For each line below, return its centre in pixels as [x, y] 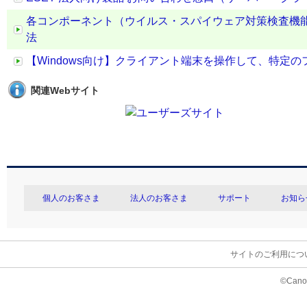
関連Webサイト [65, 90]
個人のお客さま [71, 198]
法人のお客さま [159, 198]
